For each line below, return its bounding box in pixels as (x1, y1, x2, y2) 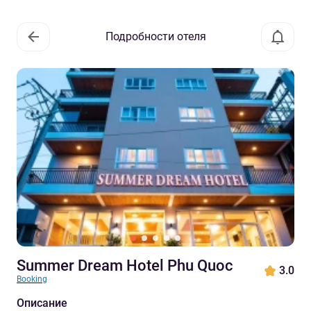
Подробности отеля (105, 30, 206, 43)
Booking (17, 274, 47, 284)
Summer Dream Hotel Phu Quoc (17, 257, 233, 274)
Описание (17, 296, 67, 310)
